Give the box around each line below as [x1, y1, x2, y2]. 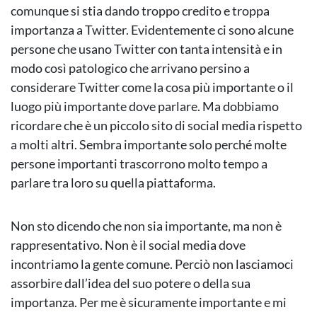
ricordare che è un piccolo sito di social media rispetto [11, 117, 302, 134]
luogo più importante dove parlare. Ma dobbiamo [11, 98, 279, 115]
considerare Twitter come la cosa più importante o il [11, 79, 294, 96]
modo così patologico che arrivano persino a [11, 60, 250, 76]
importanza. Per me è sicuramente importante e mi [11, 294, 287, 311]
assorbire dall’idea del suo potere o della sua [11, 275, 250, 292]
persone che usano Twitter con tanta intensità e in [11, 41, 282, 57]
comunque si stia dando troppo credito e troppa [11, 3, 270, 19]
